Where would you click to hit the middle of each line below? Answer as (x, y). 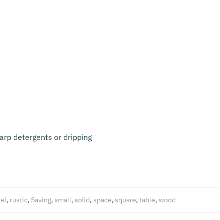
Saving (41, 200)
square (125, 200)
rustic (18, 200)
